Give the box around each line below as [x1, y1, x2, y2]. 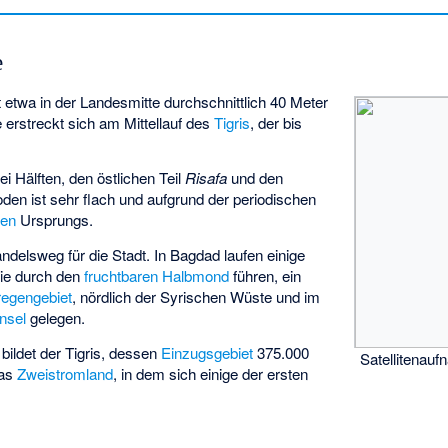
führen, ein [229, 264, 302, 286]
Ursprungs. [16, 209, 94, 231]
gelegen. [26, 306, 86, 328]
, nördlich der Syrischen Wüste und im [72, 285, 321, 307]
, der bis [250, 111, 303, 133]
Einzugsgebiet [161, 341, 254, 363]
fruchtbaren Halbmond [84, 264, 230, 286]
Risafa [185, 167, 228, 189]
